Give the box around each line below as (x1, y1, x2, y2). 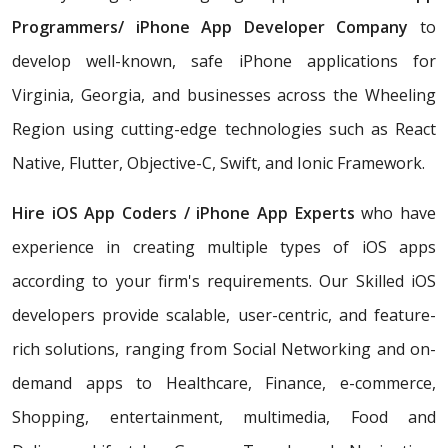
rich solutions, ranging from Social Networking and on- (12, 337, 436, 360)
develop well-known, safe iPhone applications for (12, 49, 436, 72)
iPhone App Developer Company (135, 15, 421, 38)
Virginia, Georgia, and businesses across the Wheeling (12, 83, 436, 106)
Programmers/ (12, 15, 124, 38)
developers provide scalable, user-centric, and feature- (12, 303, 436, 326)
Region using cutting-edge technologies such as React (12, 117, 436, 140)
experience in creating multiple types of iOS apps (12, 235, 436, 258)
